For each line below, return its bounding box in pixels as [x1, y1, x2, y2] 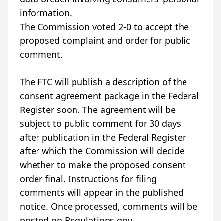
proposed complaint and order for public [20, 35, 190, 46]
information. [20, 7, 72, 19]
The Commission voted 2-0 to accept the [20, 21, 189, 33]
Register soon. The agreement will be [20, 104, 176, 115]
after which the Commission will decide [20, 145, 184, 157]
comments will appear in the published [20, 186, 184, 198]
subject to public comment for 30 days [20, 117, 181, 129]
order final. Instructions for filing [20, 173, 157, 184]
